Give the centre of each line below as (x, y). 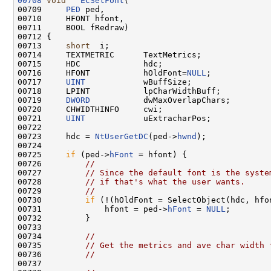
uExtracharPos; (148, 118)
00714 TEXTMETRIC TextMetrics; (109, 54)
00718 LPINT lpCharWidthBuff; (119, 91)
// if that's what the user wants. (165, 181)
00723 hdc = (56, 136)
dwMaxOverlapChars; (160, 100)
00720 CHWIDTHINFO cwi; (90, 109)
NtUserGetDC (122, 136)
